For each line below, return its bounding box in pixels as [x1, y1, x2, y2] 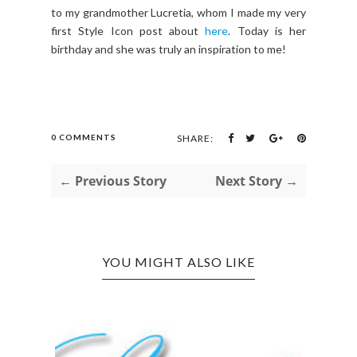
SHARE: [177, 132, 214, 145]
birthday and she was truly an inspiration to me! [51, 42, 286, 57]
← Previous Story [59, 172, 167, 190]
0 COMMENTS [51, 132, 116, 143]
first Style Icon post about [51, 24, 206, 38]
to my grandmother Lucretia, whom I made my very [51, 6, 306, 20]
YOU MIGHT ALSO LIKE [102, 254, 255, 270]
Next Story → [215, 172, 298, 190]
